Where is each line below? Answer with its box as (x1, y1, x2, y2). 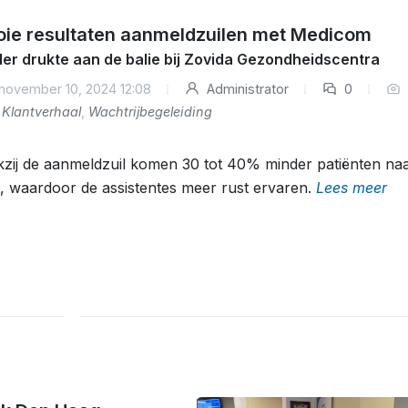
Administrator (202, 81, 289, 97)
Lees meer (315, 178, 387, 197)
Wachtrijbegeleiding (87, 104, 212, 119)
